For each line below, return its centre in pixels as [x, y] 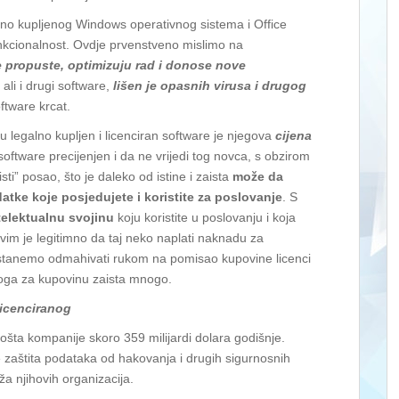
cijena [293, 135]
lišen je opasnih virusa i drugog [210, 85]
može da [258, 176]
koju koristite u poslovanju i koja [205, 217]
